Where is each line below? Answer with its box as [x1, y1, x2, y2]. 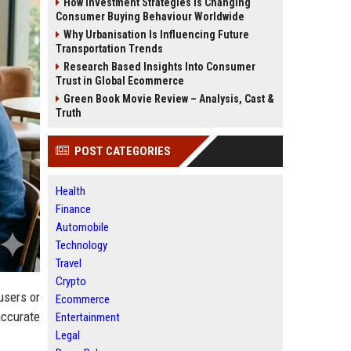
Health [56, 184, 85, 198]
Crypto [56, 274, 86, 288]
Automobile [56, 220, 109, 234]
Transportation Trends [56, 42, 163, 55]
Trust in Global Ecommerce [56, 74, 184, 87]
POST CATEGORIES [74, 144, 171, 158]
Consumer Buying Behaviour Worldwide [56, 10, 244, 23]
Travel [56, 256, 81, 270]
